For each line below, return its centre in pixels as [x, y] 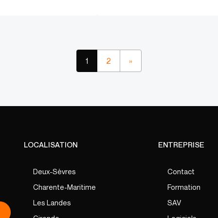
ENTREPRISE [181, 145]
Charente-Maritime [64, 187]
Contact [181, 171]
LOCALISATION [51, 145]
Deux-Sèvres [54, 171]
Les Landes [52, 202]
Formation [184, 187]
